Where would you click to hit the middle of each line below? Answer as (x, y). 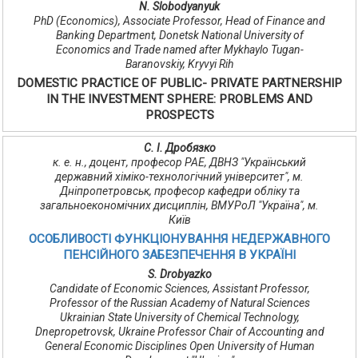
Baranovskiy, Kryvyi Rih (179, 64)
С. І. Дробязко (179, 148)
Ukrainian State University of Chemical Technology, (179, 318)
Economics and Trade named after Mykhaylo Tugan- (179, 50)
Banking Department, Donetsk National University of (179, 36)
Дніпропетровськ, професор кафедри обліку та (179, 191)
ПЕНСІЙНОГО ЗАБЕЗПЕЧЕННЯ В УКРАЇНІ (179, 255)
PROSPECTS (179, 115)
